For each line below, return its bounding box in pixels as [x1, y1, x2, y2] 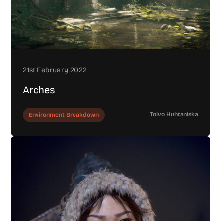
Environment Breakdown [29, 111, 99, 119]
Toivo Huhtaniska [149, 111, 198, 118]
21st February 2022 [23, 66, 87, 74]
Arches [23, 84, 56, 96]
